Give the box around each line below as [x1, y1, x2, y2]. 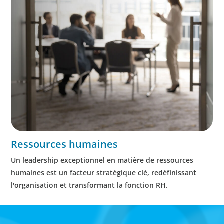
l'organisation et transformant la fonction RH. [11, 180, 168, 190]
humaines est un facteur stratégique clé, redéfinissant [11, 168, 197, 177]
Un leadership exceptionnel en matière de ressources [11, 155, 194, 165]
